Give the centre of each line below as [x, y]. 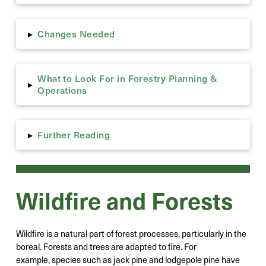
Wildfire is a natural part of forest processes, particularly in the [131, 233]
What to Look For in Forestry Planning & [128, 78]
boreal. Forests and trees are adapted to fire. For [106, 246]
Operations [62, 90]
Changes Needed [76, 33]
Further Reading [74, 134]
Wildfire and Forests [124, 199]
